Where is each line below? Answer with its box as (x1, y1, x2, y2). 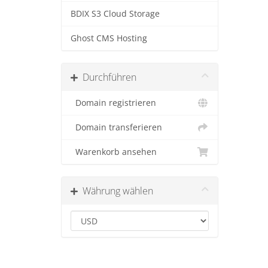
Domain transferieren (71, 122, 162, 133)
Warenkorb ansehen (71, 147, 157, 157)
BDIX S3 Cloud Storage (71, 8, 160, 19)
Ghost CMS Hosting (71, 33, 147, 44)
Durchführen (78, 71, 136, 84)
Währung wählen (78, 184, 153, 197)
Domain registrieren (71, 98, 156, 108)
